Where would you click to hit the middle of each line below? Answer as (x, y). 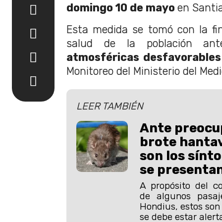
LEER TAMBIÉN (110, 106)
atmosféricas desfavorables (144, 57)
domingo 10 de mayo (122, 8)
